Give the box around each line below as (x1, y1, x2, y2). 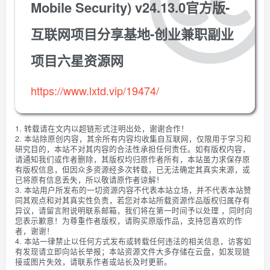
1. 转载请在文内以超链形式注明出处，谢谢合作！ (15, 123, 189, 134)
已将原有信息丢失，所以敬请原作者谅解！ (15, 174, 164, 185)
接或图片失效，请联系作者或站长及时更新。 (15, 256, 172, 267)
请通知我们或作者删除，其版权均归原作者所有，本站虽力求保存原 (15, 154, 250, 165)
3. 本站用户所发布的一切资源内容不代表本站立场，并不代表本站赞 (15, 184, 251, 195)
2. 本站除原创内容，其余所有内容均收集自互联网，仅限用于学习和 (15, 133, 251, 144)
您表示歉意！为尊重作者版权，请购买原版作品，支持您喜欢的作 (15, 215, 242, 226)
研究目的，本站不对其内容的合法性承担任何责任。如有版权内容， (15, 143, 250, 154)
